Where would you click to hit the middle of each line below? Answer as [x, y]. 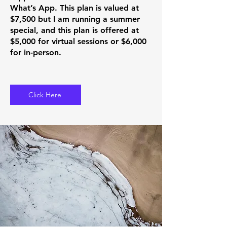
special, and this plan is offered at [74, 30]
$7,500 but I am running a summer [75, 19]
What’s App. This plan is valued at [74, 8]
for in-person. [36, 52]
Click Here [45, 95]
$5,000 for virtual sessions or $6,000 [78, 41]
